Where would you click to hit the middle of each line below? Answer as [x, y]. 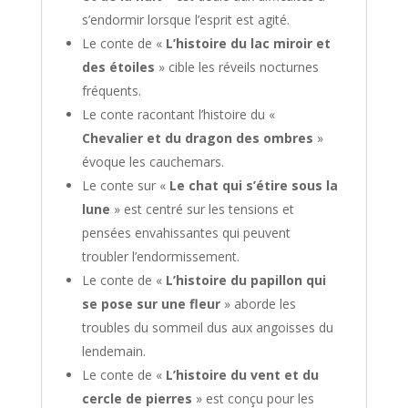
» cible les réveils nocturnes [236, 67]
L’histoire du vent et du [242, 375]
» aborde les [258, 304]
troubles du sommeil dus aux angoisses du [207, 328]
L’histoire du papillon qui [245, 280]
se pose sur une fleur [151, 304]
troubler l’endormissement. [160, 257]
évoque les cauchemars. [153, 162]
